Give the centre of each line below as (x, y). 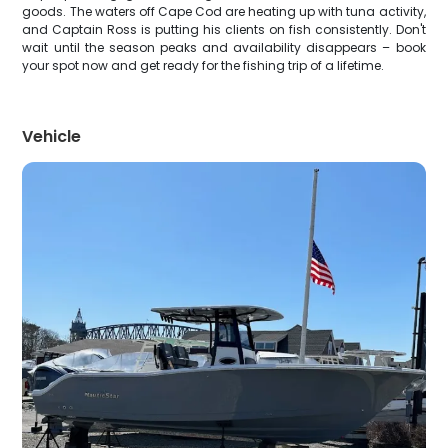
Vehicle (52, 136)
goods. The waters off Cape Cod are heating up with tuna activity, (224, 11)
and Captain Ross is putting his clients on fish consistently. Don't (224, 29)
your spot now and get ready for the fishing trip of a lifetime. (203, 65)
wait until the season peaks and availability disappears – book (224, 47)
